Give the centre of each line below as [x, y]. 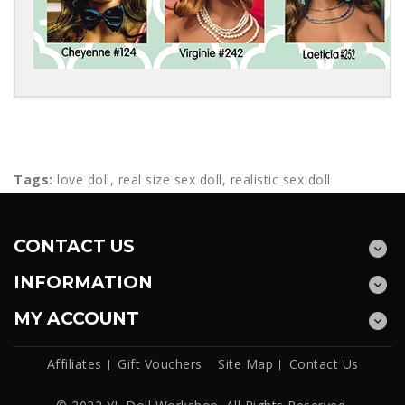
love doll [84, 179]
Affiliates [74, 364]
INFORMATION [83, 283]
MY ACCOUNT [76, 319]
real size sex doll [170, 179]
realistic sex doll [280, 179]
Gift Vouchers [160, 364]
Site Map [245, 364]
